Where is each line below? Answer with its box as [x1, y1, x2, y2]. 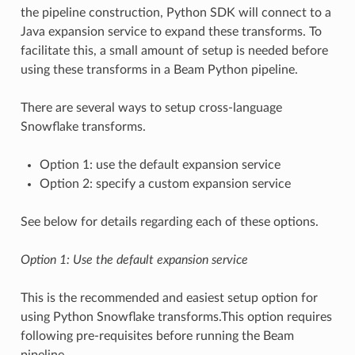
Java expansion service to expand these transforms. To [20, 25, 322, 38]
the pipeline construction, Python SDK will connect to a [20, 6, 331, 19]
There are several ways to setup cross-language [20, 101, 282, 114]
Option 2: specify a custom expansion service [39, 177, 291, 190]
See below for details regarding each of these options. [20, 215, 319, 228]
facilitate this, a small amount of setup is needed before [20, 44, 328, 57]
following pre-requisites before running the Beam [20, 329, 294, 342]
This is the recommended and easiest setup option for [20, 291, 318, 304]
